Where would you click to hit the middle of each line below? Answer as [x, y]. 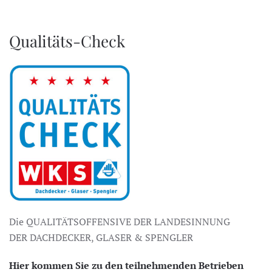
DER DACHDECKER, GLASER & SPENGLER [101, 237]
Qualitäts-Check [67, 41]
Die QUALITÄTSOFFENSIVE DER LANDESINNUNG [120, 221]
